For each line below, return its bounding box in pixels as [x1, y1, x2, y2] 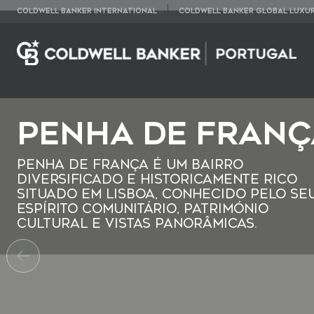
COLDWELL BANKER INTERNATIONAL [17, 7, 157, 15]
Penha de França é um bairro [17, 157, 243, 172]
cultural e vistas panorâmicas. [17, 216, 257, 231]
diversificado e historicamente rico [17, 172, 297, 187]
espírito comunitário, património [17, 201, 268, 217]
